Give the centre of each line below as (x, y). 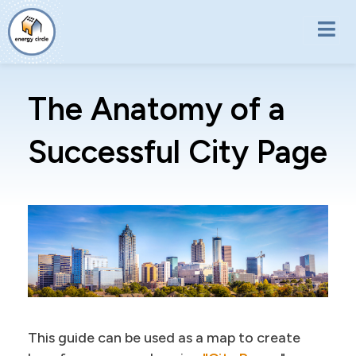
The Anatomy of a (157, 109)
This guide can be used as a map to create (164, 338)
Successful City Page (178, 152)
